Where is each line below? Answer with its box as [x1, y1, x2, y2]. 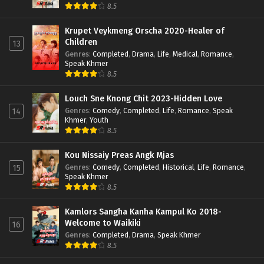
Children [65, 37, 97, 47]
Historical [163, 162, 194, 171]
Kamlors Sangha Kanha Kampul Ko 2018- [65, 206, 222, 217]
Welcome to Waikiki [65, 217, 141, 228]
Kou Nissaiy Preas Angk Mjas [65, 150, 174, 160]
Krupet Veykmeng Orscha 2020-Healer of [65, 25, 225, 36]
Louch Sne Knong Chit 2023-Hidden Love [65, 93, 222, 104]
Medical [173, 49, 197, 58]
